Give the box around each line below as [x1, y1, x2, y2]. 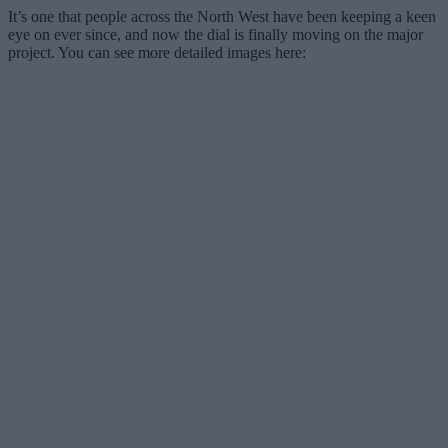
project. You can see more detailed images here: [8, 43, 306, 61]
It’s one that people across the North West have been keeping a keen [8, 7, 436, 25]
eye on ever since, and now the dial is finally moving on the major [8, 25, 423, 43]
